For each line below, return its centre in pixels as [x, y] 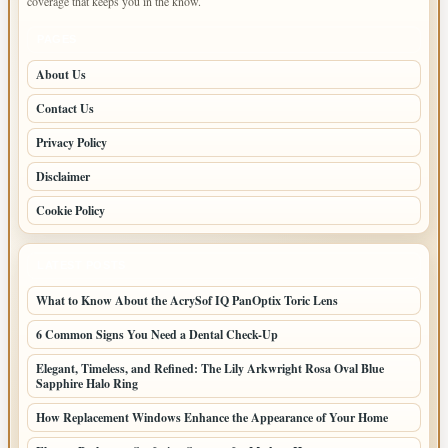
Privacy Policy [71, 143]
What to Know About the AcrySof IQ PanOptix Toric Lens [187, 301]
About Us [61, 75]
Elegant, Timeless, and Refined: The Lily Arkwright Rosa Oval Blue [210, 369]
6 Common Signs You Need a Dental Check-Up [157, 335]
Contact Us [65, 109]
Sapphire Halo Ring [87, 384]
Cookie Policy [70, 211]
